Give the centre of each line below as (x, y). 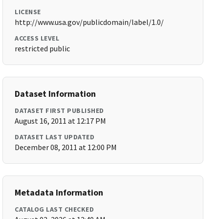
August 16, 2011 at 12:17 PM (61, 121)
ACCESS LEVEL (37, 38)
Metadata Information (59, 192)
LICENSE (28, 12)
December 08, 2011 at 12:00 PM (66, 147)
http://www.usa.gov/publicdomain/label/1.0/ (89, 22)
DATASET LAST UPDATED (55, 137)
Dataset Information (55, 94)
